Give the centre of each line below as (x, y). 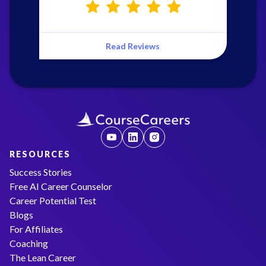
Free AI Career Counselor (61, 186)
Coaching (29, 243)
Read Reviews (133, 46)
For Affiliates (36, 229)
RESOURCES (40, 154)
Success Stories (41, 172)
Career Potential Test (53, 200)
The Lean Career (43, 257)
